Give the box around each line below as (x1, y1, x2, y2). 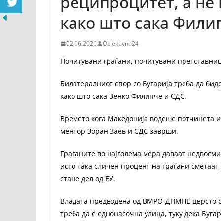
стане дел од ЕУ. (60, 174, 117, 184)
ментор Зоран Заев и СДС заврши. (60, 126, 180, 136)
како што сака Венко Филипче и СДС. (60, 91, 186, 101)
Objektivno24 (103, 39, 139, 48)
